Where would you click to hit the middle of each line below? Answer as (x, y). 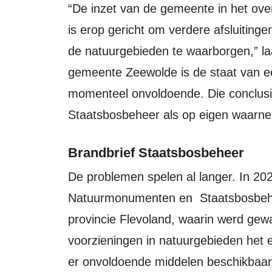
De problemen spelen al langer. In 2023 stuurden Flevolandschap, (72, 177)
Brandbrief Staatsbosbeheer (156, 153)
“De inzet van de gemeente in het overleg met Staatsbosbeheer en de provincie (74, 8)
